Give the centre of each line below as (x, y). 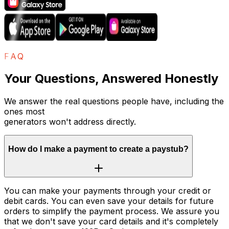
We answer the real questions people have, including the (114, 101)
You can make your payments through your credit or (108, 190)
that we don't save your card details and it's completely (111, 221)
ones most (24, 112)
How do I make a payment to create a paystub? (98, 149)
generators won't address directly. (70, 122)
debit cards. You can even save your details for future (109, 201)
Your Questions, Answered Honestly (111, 79)
